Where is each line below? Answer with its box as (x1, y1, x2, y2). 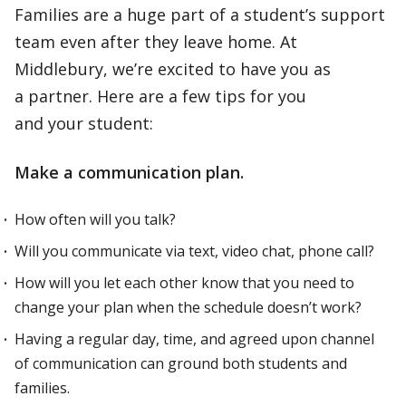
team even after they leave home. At (14, 31, 297, 53)
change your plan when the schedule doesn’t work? (14, 297, 362, 317)
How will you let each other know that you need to (14, 273, 354, 293)
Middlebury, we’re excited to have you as (14, 58, 331, 80)
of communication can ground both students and (14, 353, 347, 373)
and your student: (14, 112, 153, 134)
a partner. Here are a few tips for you (14, 85, 306, 107)
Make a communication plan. (14, 161, 244, 183)
